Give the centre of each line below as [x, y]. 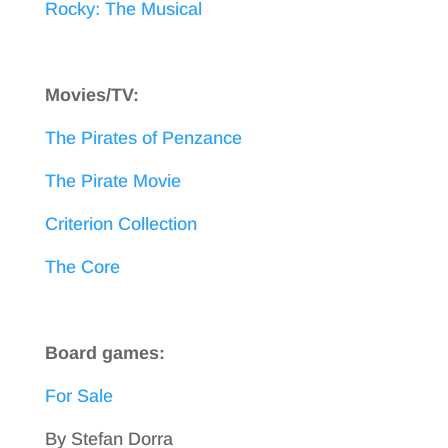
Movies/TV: [91, 95]
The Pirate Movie [112, 181]
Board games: [104, 353]
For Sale [78, 396]
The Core [82, 267]
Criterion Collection [120, 224]
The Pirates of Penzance [143, 138]
